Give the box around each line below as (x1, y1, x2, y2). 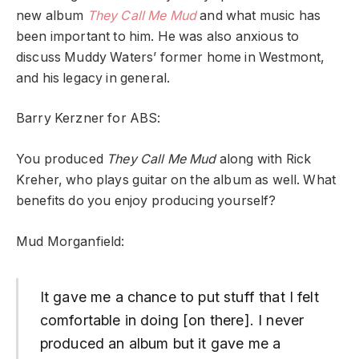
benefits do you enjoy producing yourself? (16, 192, 276, 208)
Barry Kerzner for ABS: (16, 111, 161, 127)
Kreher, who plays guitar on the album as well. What (16, 171, 337, 188)
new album (16, 7, 87, 23)
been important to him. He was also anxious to (16, 28, 300, 44)
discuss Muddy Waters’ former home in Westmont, (16, 49, 325, 65)
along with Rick (216, 151, 312, 167)
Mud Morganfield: (16, 233, 125, 249)
